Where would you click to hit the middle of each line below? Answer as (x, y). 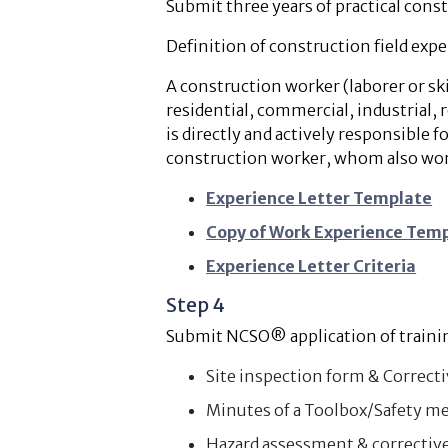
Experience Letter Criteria (311, 266)
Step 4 (196, 305)
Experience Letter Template (319, 198)
